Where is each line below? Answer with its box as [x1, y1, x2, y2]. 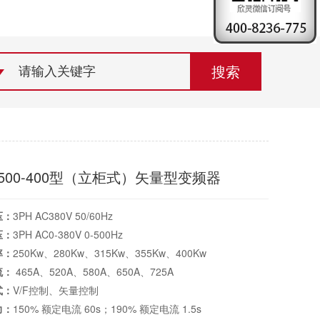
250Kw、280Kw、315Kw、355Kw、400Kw [13, 246, 207, 261]
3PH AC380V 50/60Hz [13, 209, 114, 224]
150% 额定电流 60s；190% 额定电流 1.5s [13, 301, 202, 316]
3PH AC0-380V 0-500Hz [13, 227, 124, 242]
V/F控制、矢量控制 [13, 283, 99, 298]
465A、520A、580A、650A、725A [13, 264, 174, 279]
